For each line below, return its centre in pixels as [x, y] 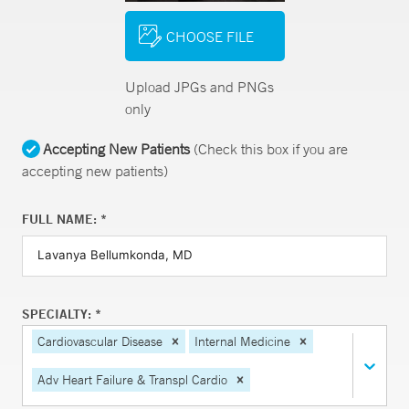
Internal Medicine [242, 341]
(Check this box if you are [269, 149]
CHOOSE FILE [210, 36]
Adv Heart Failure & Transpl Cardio [132, 379]
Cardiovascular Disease [100, 341]
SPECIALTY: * [62, 314]
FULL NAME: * [64, 219]
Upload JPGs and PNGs [199, 87]
